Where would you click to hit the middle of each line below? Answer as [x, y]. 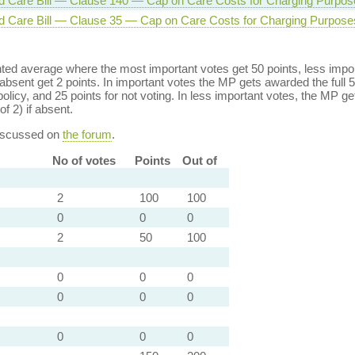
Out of [199, 160]
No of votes [84, 160]
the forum [87, 134]
